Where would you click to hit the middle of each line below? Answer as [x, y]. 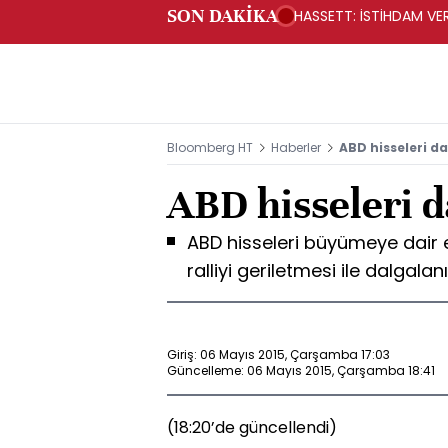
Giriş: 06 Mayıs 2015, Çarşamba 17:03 [278, 354]
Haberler [296, 147]
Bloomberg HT [210, 147]
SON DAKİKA [222, 15]
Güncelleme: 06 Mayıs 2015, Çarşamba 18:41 [301, 370]
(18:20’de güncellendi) [252, 427]
